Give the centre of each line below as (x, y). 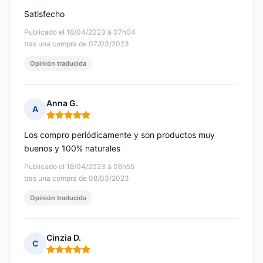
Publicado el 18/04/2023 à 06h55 (79, 167)
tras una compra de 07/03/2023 (77, 44)
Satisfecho (44, 14)
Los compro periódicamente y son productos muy (119, 135)
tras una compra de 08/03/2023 (77, 178)
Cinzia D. (64, 238)
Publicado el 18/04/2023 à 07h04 (80, 32)
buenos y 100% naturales (72, 149)
